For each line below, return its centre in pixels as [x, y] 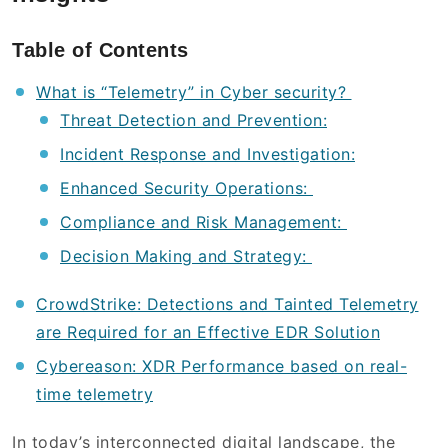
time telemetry [94, 394]
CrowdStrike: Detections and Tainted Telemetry [227, 304]
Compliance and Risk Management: [203, 222]
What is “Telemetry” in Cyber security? [194, 92]
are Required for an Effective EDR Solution [208, 332]
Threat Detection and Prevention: [193, 120]
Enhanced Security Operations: [186, 188]
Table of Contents [100, 50]
